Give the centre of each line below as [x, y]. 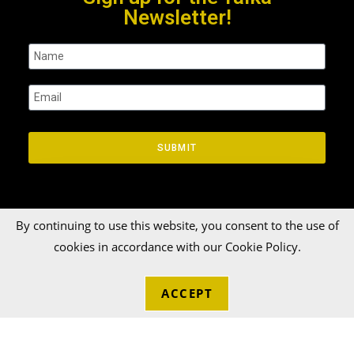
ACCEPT [187, 293]
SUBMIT [177, 148]
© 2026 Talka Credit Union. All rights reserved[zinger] [139, 279]
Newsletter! [177, 18]
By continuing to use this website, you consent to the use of [177, 225]
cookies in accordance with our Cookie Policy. [177, 247]
